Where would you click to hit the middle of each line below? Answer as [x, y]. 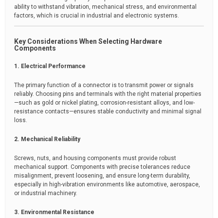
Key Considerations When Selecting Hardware [88, 41]
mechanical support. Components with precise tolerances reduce [102, 167]
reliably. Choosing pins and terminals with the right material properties [108, 94]
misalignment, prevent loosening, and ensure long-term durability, [102, 176]
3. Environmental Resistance [54, 212]
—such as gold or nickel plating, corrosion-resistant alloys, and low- [104, 103]
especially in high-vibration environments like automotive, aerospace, [107, 184]
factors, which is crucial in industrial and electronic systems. [97, 16]
